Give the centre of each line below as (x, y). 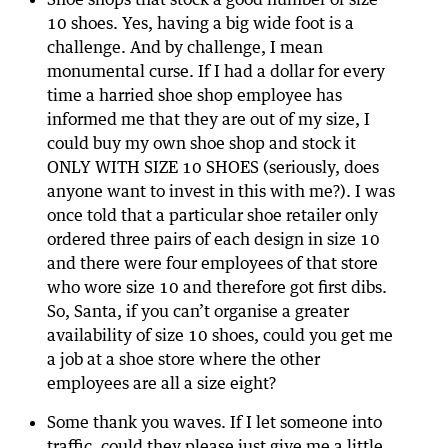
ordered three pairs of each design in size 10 (213, 239)
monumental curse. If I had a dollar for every (216, 71)
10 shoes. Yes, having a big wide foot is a (200, 23)
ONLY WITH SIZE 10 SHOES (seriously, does (213, 167)
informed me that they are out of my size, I (208, 119)
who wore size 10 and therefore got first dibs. (217, 287)
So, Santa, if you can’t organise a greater (198, 311)
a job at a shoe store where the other (183, 359)
